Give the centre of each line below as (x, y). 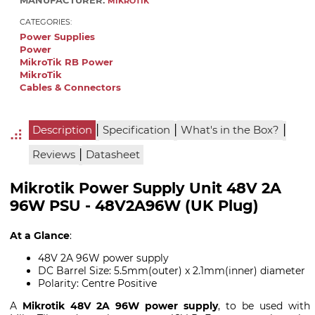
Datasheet (112, 155)
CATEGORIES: (46, 21)
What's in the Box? (230, 130)
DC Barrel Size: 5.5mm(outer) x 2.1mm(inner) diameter (172, 271)
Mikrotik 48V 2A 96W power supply (120, 306)
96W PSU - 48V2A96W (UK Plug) (134, 206)
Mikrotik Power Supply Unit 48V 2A (146, 188)
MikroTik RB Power (66, 62)
